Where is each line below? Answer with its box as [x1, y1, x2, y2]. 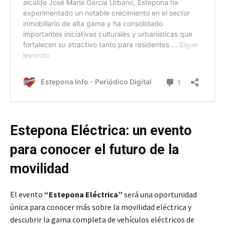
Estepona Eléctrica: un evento [10, 123, 192, 139]
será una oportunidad [123, 189, 197, 200]
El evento [10, 189, 44, 200]
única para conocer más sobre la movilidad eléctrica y [10, 202, 191, 212]
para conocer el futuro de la [10, 142, 179, 158]
